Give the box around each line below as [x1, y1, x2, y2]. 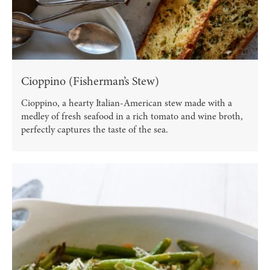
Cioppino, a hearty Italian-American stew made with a [21, 96, 232, 110]
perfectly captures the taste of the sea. [21, 123, 168, 137]
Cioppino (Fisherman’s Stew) [21, 73, 159, 90]
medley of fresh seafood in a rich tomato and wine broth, [21, 110, 243, 124]
